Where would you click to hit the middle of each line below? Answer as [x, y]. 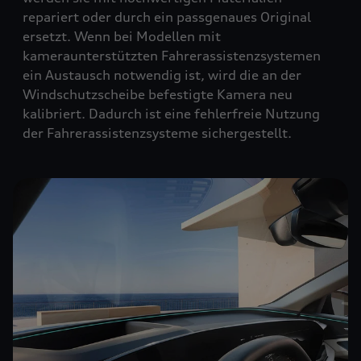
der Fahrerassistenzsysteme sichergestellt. [157, 133]
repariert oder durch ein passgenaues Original [167, 17]
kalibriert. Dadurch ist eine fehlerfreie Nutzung [171, 114]
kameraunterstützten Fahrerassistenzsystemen [172, 56]
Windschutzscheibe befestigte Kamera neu [158, 94]
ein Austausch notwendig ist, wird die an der [162, 75]
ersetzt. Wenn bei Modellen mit [122, 36]
